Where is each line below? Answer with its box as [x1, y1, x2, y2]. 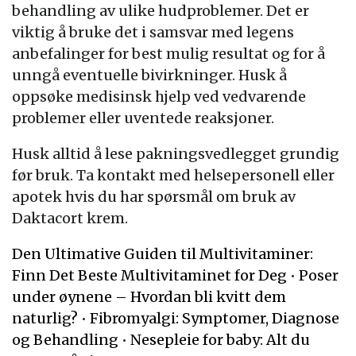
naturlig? [12, 309, 78, 327]
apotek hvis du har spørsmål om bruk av [12, 188, 296, 206]
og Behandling [12, 331, 118, 349]
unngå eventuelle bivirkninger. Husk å [12, 66, 287, 84]
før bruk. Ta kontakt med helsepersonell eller [12, 166, 335, 184]
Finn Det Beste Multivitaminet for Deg [12, 266, 287, 284]
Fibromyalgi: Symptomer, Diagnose [90, 309, 339, 327]
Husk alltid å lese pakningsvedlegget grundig [12, 145, 339, 163]
